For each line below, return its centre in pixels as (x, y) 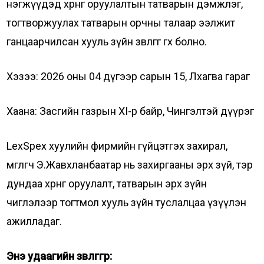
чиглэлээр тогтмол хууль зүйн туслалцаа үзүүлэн (127, 202)
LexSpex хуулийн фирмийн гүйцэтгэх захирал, (117, 146)
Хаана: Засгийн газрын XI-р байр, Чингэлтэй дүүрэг (131, 111)
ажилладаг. (34, 221)
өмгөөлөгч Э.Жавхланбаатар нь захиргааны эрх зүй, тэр (130, 165)
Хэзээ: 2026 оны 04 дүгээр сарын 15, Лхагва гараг (128, 76)
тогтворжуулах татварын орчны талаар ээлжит (121, 23)
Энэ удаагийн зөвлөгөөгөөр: (60, 256)
